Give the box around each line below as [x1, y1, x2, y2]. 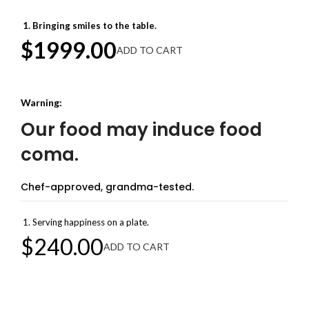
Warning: [21, 97, 63, 108]
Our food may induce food [21, 117, 263, 142]
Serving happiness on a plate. [32, 217, 150, 228]
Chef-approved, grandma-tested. [21, 180, 195, 194]
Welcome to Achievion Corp [21, 293, 150, 305]
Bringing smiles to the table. [32, 20, 157, 31]
